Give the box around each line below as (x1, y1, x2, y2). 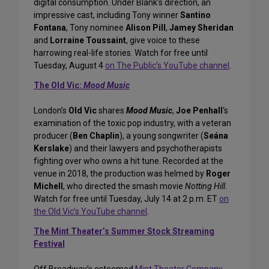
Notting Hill (185, 181, 225, 192)
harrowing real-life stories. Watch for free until (34, 48, 208, 58)
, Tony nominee (66, 23, 125, 33)
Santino (180, 10, 211, 20)
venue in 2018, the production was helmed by (34, 169, 206, 179)
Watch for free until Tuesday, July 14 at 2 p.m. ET (34, 194, 219, 204)
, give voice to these (126, 35, 200, 46)
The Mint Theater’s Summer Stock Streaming (34, 226, 214, 237)
